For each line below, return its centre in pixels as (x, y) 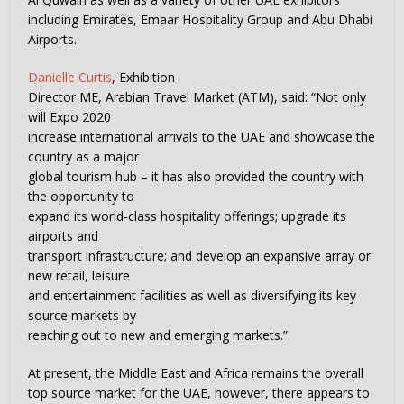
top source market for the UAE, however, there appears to (199, 393)
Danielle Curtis (70, 77)
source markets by (83, 315)
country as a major (84, 156)
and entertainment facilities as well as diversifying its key (193, 295)
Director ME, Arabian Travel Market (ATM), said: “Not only (197, 97)
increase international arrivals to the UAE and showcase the (202, 137)
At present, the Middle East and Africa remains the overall (196, 373)
